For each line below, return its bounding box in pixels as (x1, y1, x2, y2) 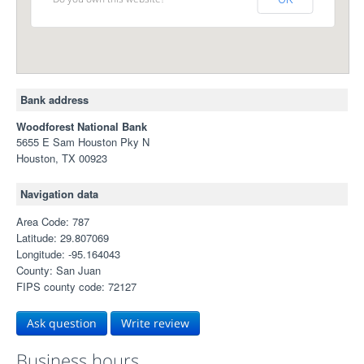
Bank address (20, 92, 89, 107)
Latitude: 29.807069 (16, 230, 109, 245)
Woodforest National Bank (16, 119, 147, 134)
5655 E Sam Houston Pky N (16, 134, 149, 149)
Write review (121, 315, 189, 331)
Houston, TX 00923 (16, 150, 107, 166)
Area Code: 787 (16, 214, 89, 229)
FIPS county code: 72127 (16, 279, 136, 294)
